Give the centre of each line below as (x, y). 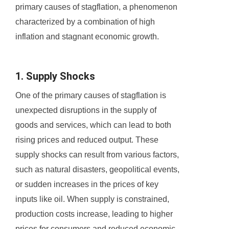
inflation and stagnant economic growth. (87, 37)
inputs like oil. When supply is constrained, (92, 199)
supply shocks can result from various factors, (97, 155)
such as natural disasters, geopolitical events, (97, 170)
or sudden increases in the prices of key (87, 185)
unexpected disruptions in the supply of (86, 110)
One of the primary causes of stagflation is (91, 96)
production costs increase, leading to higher (94, 214)
